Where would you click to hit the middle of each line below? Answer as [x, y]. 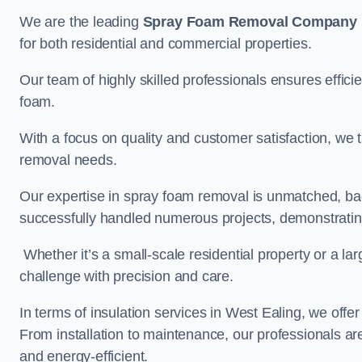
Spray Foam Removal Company [250, 22]
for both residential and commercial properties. [168, 44]
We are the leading [81, 22]
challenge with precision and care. [126, 276]
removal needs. [68, 160]
